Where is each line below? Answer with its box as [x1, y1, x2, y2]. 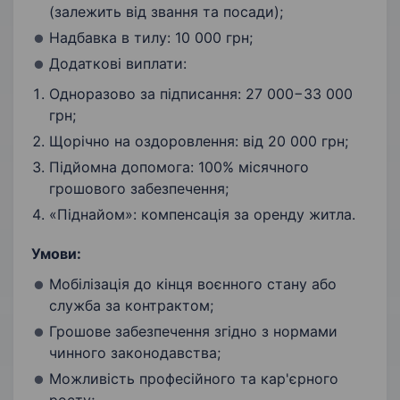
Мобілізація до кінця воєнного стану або [49, 275, 337, 294]
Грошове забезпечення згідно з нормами [49, 322, 337, 341]
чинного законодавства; [49, 344, 221, 362]
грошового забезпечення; [49, 179, 229, 198]
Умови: [31, 245, 81, 263]
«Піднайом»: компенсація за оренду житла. [49, 205, 355, 224]
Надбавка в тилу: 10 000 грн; [49, 29, 253, 47]
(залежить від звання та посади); [49, 3, 283, 21]
